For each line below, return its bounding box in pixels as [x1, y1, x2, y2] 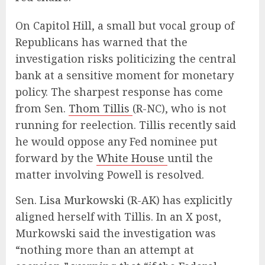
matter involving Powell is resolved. [15, 167, 204, 182]
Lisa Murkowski [40, 193, 124, 208]
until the [167, 151, 213, 166]
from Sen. [15, 101, 69, 116]
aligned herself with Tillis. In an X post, [15, 209, 221, 224]
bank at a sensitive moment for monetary [15, 68, 234, 83]
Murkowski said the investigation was [15, 226, 216, 241]
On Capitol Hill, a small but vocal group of [15, 18, 234, 33]
